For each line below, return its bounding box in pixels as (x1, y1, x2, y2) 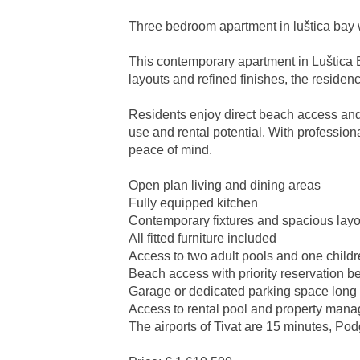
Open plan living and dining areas (129, 178, 321, 192)
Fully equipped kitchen (129, 195, 258, 210)
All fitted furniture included (129, 231, 276, 245)
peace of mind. (129, 142, 212, 157)
